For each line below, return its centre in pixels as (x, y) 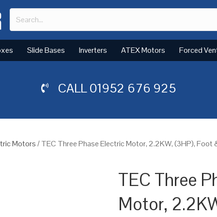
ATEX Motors (143, 50)
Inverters (93, 50)
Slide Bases (46, 50)
